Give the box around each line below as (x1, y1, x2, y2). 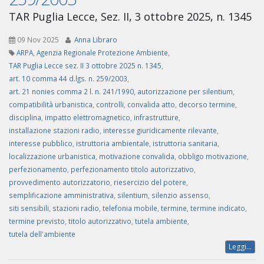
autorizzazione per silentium (137, 87, 233, 97)
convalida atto (127, 100, 175, 110)
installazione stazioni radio (9, 126, 100, 136)
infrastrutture (134, 113, 179, 123)
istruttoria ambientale (76, 138, 149, 148)
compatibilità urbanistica (9, 100, 93, 110)
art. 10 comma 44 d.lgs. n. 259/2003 (9, 74, 127, 84)
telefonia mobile (103, 203, 157, 213)
